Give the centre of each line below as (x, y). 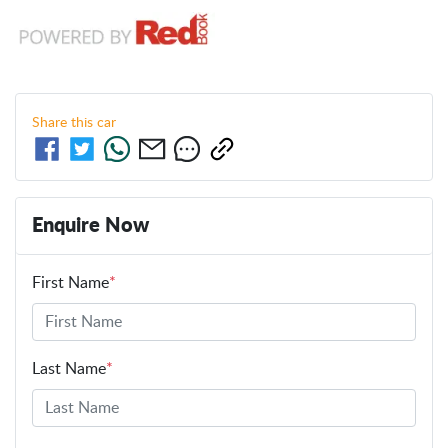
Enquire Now (90, 225)
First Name (70, 282)
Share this (64, 122)
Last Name (69, 368)
